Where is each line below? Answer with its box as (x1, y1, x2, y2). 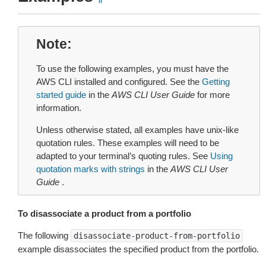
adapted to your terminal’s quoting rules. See (36, 151, 210, 161)
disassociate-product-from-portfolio (74, 231, 240, 240)
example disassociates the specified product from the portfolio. (18, 244, 259, 254)
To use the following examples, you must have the (36, 64, 229, 74)
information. (36, 103, 81, 113)
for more (195, 90, 230, 100)
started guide (36, 90, 86, 100)
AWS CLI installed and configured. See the (36, 77, 202, 87)
